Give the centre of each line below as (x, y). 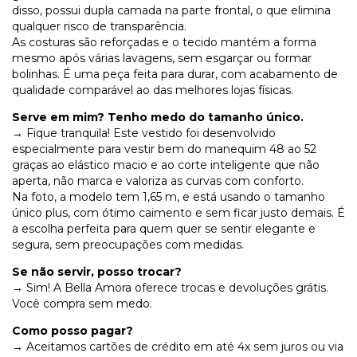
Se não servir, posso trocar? (97, 272)
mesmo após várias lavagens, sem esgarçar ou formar (162, 59)
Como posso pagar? (73, 331)
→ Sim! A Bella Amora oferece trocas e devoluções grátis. (170, 288)
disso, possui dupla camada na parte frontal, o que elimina (171, 11)
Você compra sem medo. (82, 304)
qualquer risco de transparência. (99, 27)
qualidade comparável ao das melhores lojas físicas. (153, 90)
